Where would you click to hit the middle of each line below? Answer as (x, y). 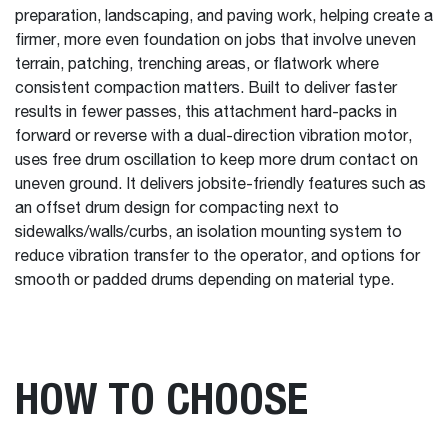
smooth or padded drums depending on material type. (204, 281)
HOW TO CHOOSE (161, 398)
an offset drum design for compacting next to (177, 209)
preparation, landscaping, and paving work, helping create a (224, 17)
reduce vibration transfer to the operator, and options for (217, 257)
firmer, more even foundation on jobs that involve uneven (215, 41)
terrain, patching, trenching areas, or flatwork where (197, 65)
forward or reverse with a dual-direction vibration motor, (213, 137)
